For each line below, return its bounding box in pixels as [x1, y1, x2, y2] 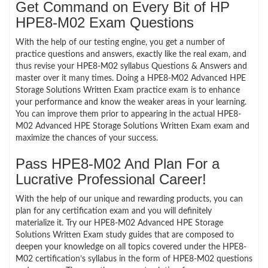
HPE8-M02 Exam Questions [16, 14, 194, 31]
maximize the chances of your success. [16, 133, 158, 142]
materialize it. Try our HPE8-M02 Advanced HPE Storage [16, 218, 223, 227]
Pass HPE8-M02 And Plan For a [16, 155, 220, 172]
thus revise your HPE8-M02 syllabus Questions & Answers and [16, 62, 247, 71]
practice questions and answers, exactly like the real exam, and [16, 50, 246, 59]
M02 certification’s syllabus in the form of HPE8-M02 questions [16, 254, 252, 263]
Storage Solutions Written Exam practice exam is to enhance [16, 86, 240, 95]
